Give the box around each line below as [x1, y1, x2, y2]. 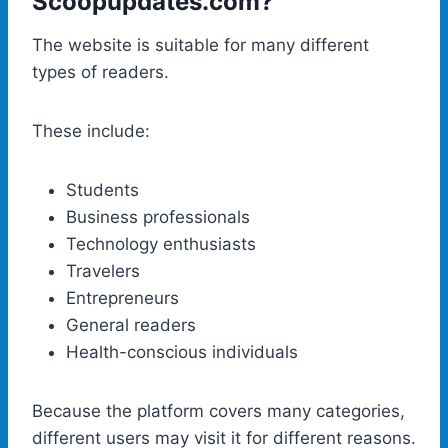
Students [66, 179, 139, 200]
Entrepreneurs [66, 287, 179, 308]
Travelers [66, 260, 140, 281]
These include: [32, 120, 150, 141]
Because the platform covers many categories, [32, 400, 405, 421]
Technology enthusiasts [66, 233, 256, 254]
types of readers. [32, 61, 169, 82]
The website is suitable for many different [32, 34, 369, 55]
